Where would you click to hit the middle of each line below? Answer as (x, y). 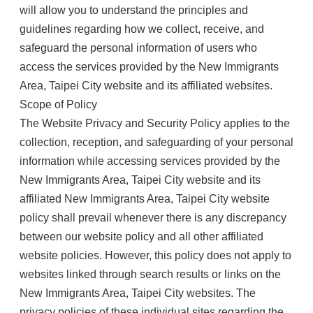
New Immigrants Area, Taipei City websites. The (138, 293)
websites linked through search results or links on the (150, 274)
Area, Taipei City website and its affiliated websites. (146, 86)
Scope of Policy (58, 104)
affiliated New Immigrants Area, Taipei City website (145, 199)
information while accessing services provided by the (150, 161)
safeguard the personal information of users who (138, 48)
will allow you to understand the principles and (134, 10)
